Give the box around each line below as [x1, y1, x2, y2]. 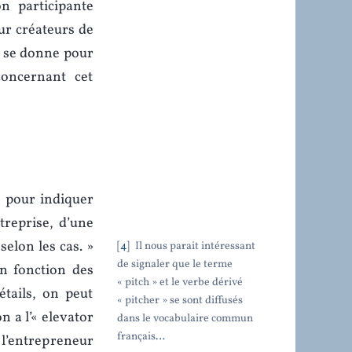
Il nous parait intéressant [132, 238, 255, 254]
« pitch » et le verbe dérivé [116, 274, 243, 290]
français [116, 328, 156, 344]
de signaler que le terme [116, 256, 233, 272]
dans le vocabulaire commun [116, 310, 253, 326]
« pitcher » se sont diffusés [116, 292, 243, 308]
